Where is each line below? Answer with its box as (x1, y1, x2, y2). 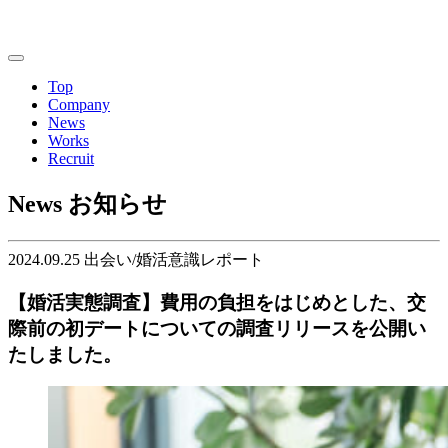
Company (48, 96, 110, 113)
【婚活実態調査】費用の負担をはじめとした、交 (8, 291, 426, 313)
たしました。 (8, 343, 122, 365)
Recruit (48, 150, 94, 167)
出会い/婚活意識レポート (84, 250, 264, 268)
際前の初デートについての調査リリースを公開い (8, 317, 426, 339)
